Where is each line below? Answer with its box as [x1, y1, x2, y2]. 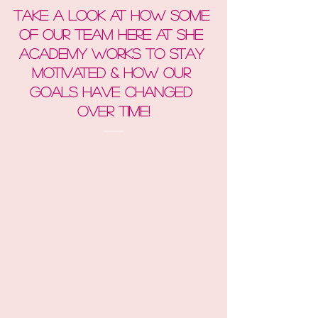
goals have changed [30, 84, 197, 99]
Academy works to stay [18, 46, 209, 60]
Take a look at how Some [13, 8, 214, 22]
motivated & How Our [32, 65, 195, 79]
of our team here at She [19, 27, 208, 41]
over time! [77, 104, 150, 118]
